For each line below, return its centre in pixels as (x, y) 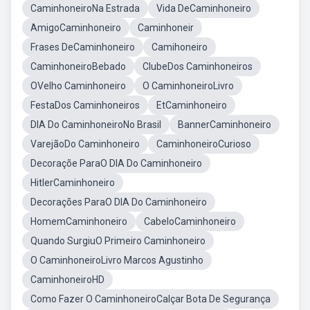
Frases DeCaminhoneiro (83, 47)
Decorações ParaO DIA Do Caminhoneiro (119, 202)
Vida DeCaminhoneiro (204, 8)
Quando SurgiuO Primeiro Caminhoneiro (118, 241)
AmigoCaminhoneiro (76, 28)
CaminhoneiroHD (67, 280)
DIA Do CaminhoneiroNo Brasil (96, 125)
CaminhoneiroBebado (78, 66)
